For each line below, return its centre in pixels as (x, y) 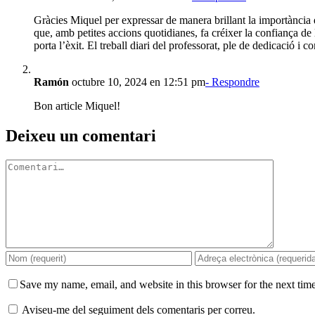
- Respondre (232, 82)
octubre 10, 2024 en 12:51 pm (137, 82)
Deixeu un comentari (81, 136)
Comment (27, 165)
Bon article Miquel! (77, 106)
